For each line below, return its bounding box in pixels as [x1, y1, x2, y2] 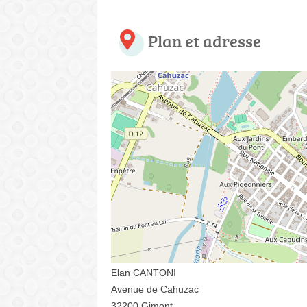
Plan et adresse [148, 29, 261, 52]
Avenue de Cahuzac [111, 283, 199, 295]
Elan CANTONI [111, 267, 176, 278]
